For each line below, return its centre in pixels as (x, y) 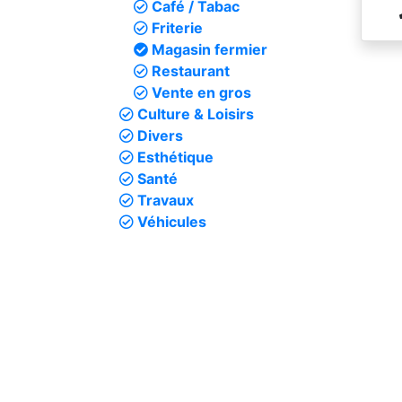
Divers (158, 135)
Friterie (175, 28)
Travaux (164, 200)
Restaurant (189, 71)
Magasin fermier (208, 49)
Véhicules (170, 222)
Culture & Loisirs (194, 114)
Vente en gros (200, 92)
